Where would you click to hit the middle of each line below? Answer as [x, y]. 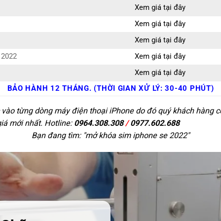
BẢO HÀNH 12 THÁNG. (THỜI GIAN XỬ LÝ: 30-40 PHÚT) [110, 89]
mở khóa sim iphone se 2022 [136, 135]
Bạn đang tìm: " [58, 135]
